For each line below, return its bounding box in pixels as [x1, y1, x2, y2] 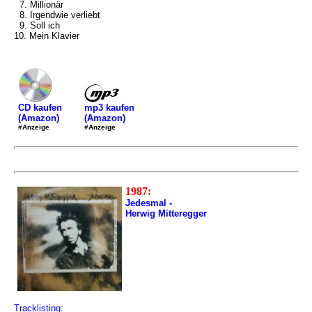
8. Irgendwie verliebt [14, 10, 100, 20]
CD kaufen [18, 102, 62, 113]
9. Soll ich [14, 20, 60, 31]
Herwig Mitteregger [125, 208, 207, 219]
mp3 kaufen [84, 102, 134, 113]
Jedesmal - [125, 198, 172, 208]
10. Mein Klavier [14, 31, 79, 41]
